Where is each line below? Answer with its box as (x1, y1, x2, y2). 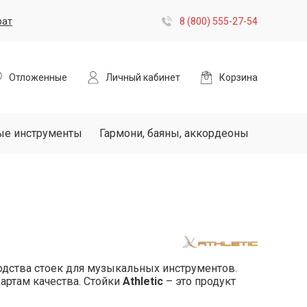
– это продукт (163, 275, 236, 288)
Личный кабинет (106, 72, 180, 83)
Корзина (219, 72, 258, 83)
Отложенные (9, 72, 67, 83)
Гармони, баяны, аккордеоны (99, 127, 249, 140)
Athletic (123, 275, 163, 288)
